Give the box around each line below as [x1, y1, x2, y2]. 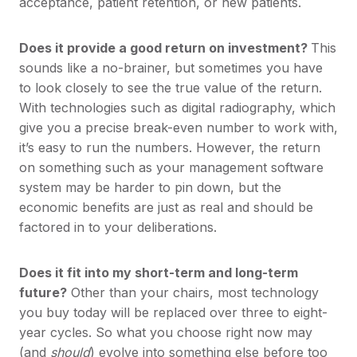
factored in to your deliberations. [19, 219, 217, 236]
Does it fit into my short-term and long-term [19, 265, 298, 281]
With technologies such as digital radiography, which [19, 100, 335, 116]
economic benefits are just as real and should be [19, 199, 313, 216]
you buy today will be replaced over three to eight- [19, 304, 328, 321]
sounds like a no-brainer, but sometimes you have [19, 60, 323, 76]
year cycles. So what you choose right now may [19, 324, 312, 341]
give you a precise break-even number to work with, [19, 120, 338, 136]
